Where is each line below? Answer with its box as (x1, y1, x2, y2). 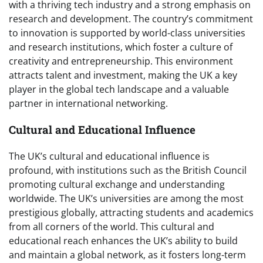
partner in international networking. (9, 97, 168, 110)
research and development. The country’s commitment (9, 12, 253, 26)
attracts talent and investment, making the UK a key (9, 69, 237, 82)
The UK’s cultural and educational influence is (9, 149, 210, 163)
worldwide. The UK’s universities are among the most (9, 191, 244, 205)
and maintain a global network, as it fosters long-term (9, 248, 246, 261)
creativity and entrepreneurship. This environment (9, 55, 233, 68)
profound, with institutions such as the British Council (9, 163, 247, 177)
